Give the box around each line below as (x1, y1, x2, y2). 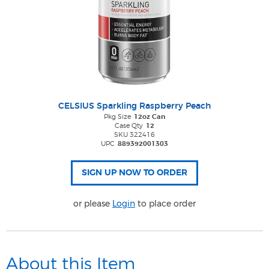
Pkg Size (104, 113, 131, 120)
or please (73, 198, 112, 209)
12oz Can (134, 113, 165, 120)
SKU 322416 (114, 131, 155, 138)
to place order (135, 198, 196, 209)
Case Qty (115, 122, 143, 129)
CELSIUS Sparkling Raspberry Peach (58, 102, 211, 110)
